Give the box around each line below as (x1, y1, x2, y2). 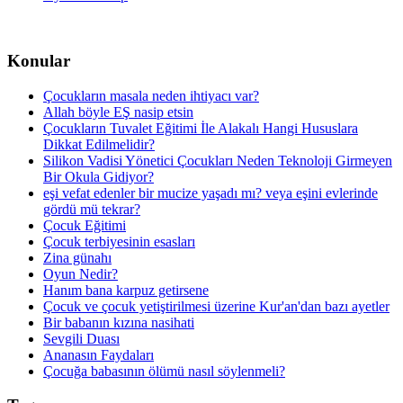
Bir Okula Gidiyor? (43, 168, 154, 184)
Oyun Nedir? (43, 265, 118, 282)
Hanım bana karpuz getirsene (43, 282, 209, 298)
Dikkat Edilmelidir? (43, 136, 155, 152)
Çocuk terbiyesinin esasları (43, 233, 195, 249)
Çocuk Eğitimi (43, 217, 126, 233)
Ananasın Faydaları (43, 346, 154, 363)
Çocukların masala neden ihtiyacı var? (43, 87, 259, 103)
